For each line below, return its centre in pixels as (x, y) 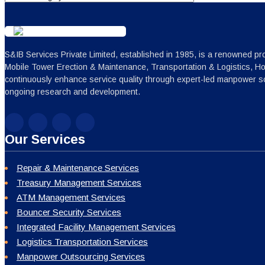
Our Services (45, 139)
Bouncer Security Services (69, 212)
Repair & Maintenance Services (78, 168)
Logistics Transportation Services (82, 242)
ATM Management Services (71, 197)
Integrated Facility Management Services (96, 227)
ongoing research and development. (72, 92)
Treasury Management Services (79, 182)
